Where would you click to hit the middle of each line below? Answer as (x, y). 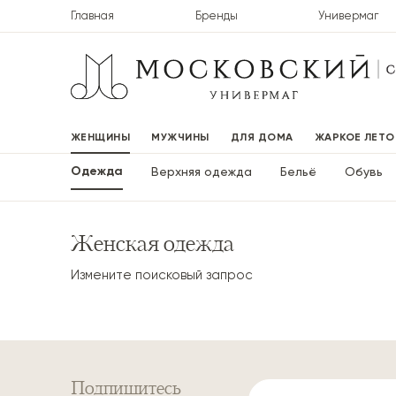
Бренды (216, 15)
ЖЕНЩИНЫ (101, 137)
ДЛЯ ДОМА (262, 137)
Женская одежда (152, 245)
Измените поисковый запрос (162, 275)
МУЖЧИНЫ (180, 137)
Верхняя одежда (202, 172)
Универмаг (349, 15)
